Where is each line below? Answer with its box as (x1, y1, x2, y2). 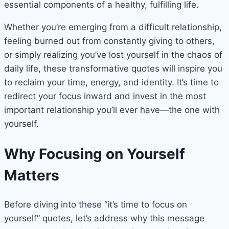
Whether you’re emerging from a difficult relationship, (4, 22, 222, 33)
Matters (4, 166, 59, 184)
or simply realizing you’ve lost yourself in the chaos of (4, 50, 222, 60)
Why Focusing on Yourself (4, 145, 185, 163)
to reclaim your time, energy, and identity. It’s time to (4, 77, 219, 88)
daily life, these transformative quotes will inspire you (4, 63, 222, 74)
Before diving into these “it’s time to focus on (4, 199, 187, 210)
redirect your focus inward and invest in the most (4, 91, 206, 102)
